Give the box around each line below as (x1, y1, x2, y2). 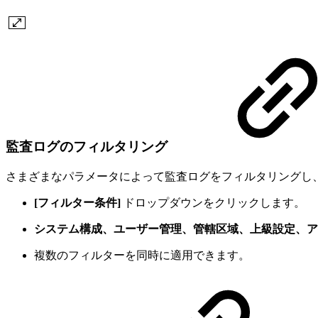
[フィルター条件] (34, 197, 121, 209)
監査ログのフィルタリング (6, 139, 168, 155)
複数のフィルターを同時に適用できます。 (34, 249, 250, 262)
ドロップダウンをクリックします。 (121, 197, 305, 209)
